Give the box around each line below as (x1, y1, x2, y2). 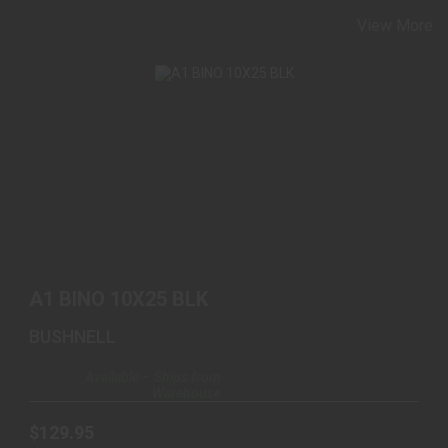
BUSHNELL (29, 325, 116, 347)
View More (357, 15, 433, 35)
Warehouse (152, 384, 221, 401)
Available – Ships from (85, 368, 221, 385)
